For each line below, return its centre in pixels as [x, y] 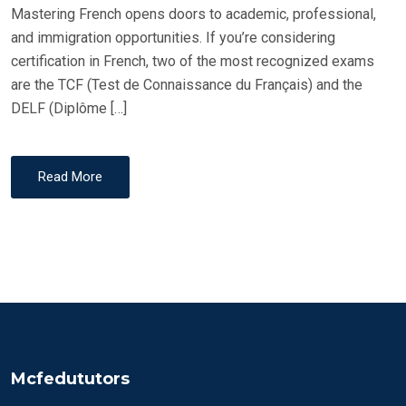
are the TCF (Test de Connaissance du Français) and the [187, 84]
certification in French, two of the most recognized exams [193, 61]
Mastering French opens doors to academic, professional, [193, 14]
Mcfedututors [70, 378]
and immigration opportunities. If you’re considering [173, 37]
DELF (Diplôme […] [69, 108]
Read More [70, 176]
